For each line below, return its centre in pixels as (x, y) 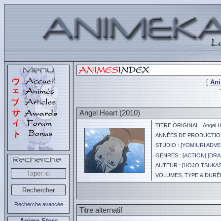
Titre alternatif (101, 210)
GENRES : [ (168, 155)
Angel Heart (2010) (110, 113)
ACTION (194, 155)
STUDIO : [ (167, 145)
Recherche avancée (38, 204)
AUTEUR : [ (168, 165)
